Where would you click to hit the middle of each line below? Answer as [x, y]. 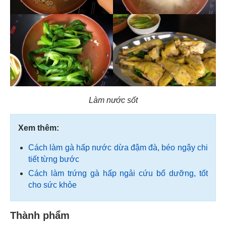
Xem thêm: [39, 128]
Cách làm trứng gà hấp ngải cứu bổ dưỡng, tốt [118, 173]
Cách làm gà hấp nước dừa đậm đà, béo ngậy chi [118, 147]
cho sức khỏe [52, 185]
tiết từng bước [54, 159]
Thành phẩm [40, 215]
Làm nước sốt [113, 100]
